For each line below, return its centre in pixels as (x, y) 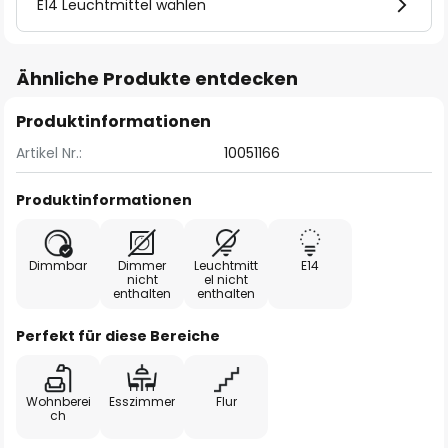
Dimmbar (58, 265)
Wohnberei (58, 401)
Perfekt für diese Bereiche (118, 336)
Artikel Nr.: (49, 153)
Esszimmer (142, 401)
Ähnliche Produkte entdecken (157, 78)
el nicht (226, 279)
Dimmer (142, 265)
